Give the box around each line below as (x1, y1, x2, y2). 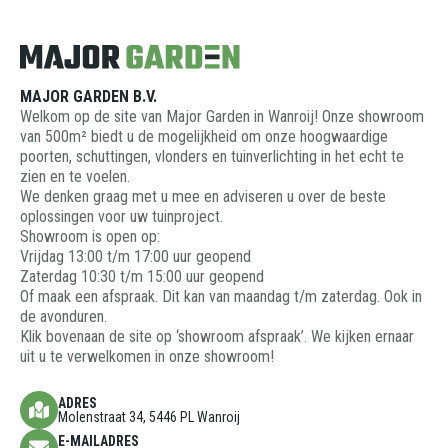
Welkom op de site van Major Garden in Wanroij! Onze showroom (20, 107, 424, 127)
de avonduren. (20, 307, 107, 327)
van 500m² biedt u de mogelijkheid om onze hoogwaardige (20, 127, 388, 147)
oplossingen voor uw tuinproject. (20, 207, 223, 227)
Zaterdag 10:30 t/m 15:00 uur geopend (20, 267, 264, 287)
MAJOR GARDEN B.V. (20, 87, 157, 107)
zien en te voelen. (20, 167, 130, 187)
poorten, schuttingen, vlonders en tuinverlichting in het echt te (20, 147, 404, 167)
